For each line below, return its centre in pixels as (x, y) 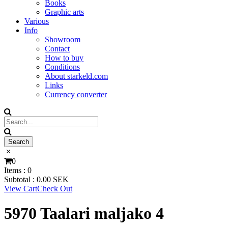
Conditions (62, 67)
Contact (57, 49)
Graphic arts (64, 12)
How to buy (64, 58)
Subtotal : (20, 179)
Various (37, 21)
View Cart (21, 189)
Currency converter (76, 94)
